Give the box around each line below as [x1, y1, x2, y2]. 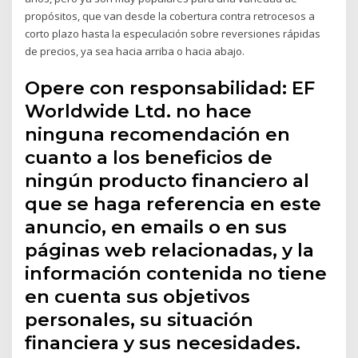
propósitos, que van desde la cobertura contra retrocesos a [25, 9, 316, 24]
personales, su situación [25, 308, 254, 331]
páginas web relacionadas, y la [25, 238, 315, 261]
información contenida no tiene [25, 261, 328, 284]
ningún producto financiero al [25, 169, 310, 192]
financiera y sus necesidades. [25, 331, 301, 354]
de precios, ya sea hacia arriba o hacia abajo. [25, 44, 245, 59]
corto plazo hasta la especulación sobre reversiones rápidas [25, 26, 321, 42]
